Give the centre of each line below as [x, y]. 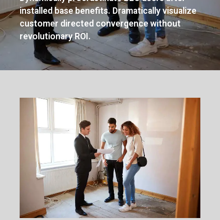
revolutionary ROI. [55, 36]
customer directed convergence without [100, 23]
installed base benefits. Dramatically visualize [108, 11]
